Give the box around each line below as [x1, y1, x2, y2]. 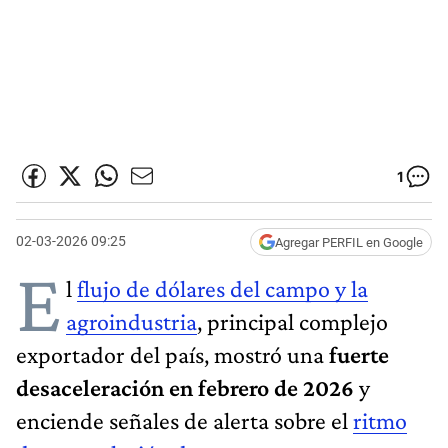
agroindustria [66, 307, 197, 335]
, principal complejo [197, 307, 388, 335]
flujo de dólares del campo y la [77, 274, 368, 302]
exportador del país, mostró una [16, 340, 324, 368]
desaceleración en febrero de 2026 [16, 373, 359, 401]
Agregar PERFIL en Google [275, 234, 423, 250]
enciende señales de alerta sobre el [16, 406, 353, 434]
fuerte [324, 340, 389, 368]
